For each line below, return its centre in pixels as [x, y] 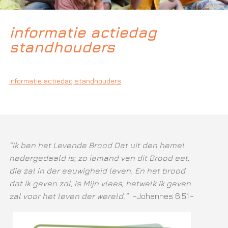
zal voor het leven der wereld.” [70, 196]
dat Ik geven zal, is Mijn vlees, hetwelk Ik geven [100, 183]
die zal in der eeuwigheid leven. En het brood [97, 171]
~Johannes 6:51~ [163, 196]
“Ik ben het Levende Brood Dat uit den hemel [96, 145]
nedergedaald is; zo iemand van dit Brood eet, [99, 158]
